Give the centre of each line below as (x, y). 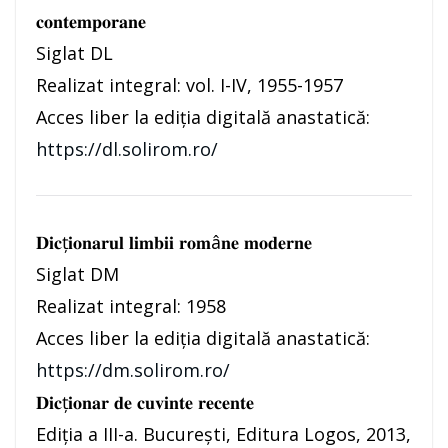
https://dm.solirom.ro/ (133, 370)
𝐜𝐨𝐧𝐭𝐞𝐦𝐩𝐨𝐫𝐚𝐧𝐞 (91, 21)
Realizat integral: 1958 (131, 306)
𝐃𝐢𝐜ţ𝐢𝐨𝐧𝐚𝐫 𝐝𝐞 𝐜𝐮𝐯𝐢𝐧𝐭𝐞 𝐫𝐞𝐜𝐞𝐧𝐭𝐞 (145, 402)
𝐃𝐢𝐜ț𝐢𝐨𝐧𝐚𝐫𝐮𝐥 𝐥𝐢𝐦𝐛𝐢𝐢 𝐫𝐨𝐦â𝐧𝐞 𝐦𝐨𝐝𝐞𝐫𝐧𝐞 (174, 242)
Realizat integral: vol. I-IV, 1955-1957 (189, 85)
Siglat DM (77, 274)
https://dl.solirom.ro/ (127, 149)
